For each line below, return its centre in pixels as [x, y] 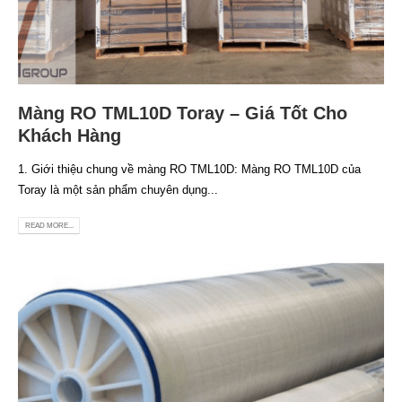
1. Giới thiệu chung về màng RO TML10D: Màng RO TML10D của [189, 169]
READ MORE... [49, 225]
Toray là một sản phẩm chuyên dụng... [118, 189]
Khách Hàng [70, 135]
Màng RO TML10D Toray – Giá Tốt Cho [183, 113]
